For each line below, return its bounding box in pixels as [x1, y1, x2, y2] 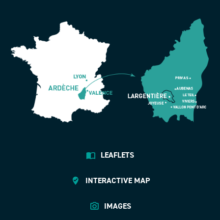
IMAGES [104, 200, 131, 211]
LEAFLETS [101, 149, 134, 160]
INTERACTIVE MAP [85, 175, 150, 186]
